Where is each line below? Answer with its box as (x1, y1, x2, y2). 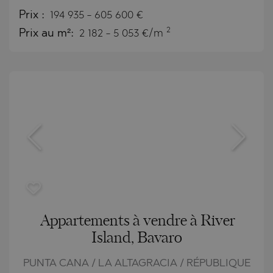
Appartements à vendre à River (40, 213, 235, 229)
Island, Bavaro (91, 230, 182, 246)
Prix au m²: (19, 27, 77, 40)
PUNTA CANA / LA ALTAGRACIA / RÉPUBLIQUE (23, 258, 250, 269)
